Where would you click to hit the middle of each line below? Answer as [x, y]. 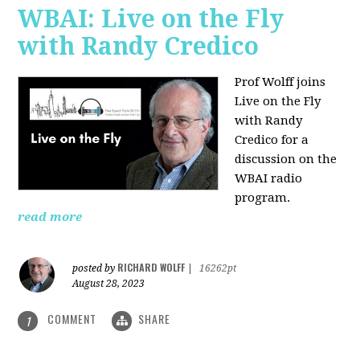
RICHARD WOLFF [151, 268]
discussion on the [286, 160]
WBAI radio [269, 179]
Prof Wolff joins [280, 82]
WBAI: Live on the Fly [151, 19]
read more [50, 217]
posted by [95, 269]
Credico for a [272, 140]
